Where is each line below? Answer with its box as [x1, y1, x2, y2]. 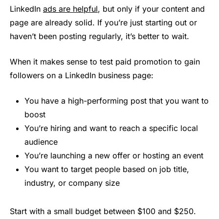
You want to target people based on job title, [24, 164, 189, 175]
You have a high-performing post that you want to [24, 96, 209, 106]
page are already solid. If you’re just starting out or [10, 18, 197, 28]
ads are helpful [43, 4, 98, 14]
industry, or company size [24, 178, 120, 188]
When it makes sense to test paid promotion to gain [10, 57, 200, 67]
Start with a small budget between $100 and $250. [10, 206, 196, 217]
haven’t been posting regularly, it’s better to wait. [10, 31, 189, 42]
